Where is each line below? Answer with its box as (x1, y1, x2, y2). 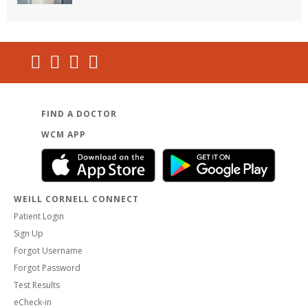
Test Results (14, 279, 60, 291)
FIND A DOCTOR (41, 108, 117, 120)
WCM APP (41, 129, 86, 141)
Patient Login (14, 210, 64, 223)
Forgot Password (14, 262, 80, 274)
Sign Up (14, 228, 43, 240)
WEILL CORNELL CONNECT (14, 193, 139, 206)
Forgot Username (14, 245, 82, 257)
